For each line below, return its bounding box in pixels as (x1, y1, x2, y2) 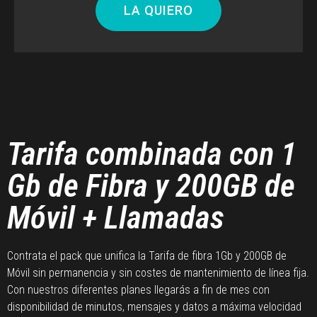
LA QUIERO (123, 2, 194, 18)
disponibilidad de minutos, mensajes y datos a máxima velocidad (7, 299, 301, 313)
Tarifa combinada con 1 (7, 134, 296, 173)
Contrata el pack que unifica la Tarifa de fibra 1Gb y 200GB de (7, 248, 287, 263)
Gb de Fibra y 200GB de (7, 166, 295, 204)
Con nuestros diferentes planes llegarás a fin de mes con (7, 282, 270, 296)
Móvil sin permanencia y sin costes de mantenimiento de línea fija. (7, 265, 309, 279)
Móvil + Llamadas (7, 198, 224, 236)
